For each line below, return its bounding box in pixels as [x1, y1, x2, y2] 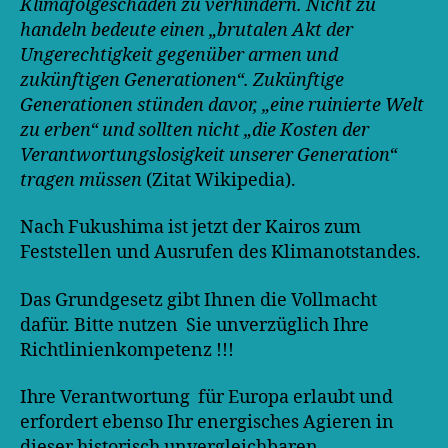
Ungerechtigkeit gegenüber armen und [20, 43, 338, 67]
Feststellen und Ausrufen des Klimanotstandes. [20, 241, 421, 264]
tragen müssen [20, 168, 146, 192]
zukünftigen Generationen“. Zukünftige [20, 68, 344, 92]
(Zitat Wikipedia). [146, 168, 296, 192]
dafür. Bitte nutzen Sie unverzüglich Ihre [20, 313, 369, 337]
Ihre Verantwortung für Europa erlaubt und [20, 386, 393, 409]
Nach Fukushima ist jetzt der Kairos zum [20, 216, 361, 239]
